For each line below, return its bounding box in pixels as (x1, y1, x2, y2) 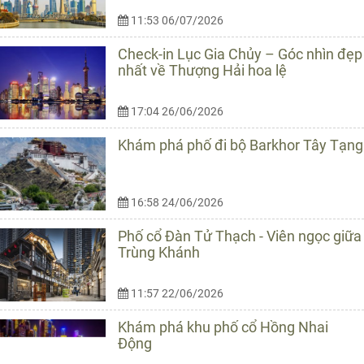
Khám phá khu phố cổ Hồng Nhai (118, 318, 328, 336)
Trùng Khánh (118, 244, 200, 262)
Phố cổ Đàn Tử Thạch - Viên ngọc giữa (118, 227, 362, 245)
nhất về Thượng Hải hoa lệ (118, 62, 287, 80)
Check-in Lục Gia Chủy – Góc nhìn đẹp (118, 45, 362, 63)
